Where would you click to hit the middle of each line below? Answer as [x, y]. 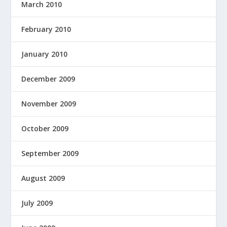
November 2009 [49, 104]
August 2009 [43, 178]
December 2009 [48, 79]
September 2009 [50, 154]
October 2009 [45, 129]
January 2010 [45, 54]
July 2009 [37, 203]
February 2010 [46, 29]
